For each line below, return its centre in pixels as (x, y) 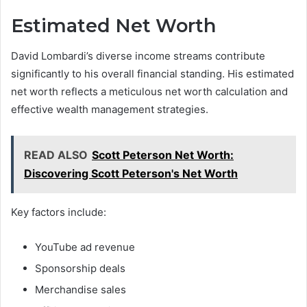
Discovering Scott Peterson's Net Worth (131, 174)
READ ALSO (56, 155)
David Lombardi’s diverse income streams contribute (138, 56)
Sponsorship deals (80, 269)
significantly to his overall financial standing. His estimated (152, 74)
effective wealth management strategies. (110, 110)
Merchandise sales (81, 290)
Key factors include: (59, 212)
